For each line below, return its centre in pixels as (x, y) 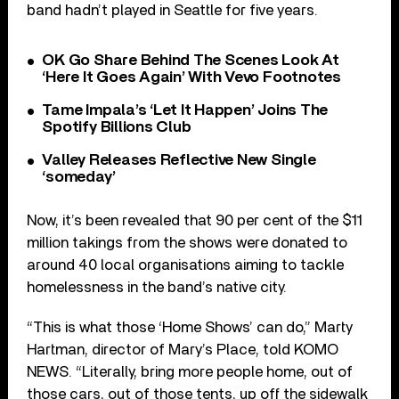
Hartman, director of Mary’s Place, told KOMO (183, 349)
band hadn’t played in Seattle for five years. (173, 10)
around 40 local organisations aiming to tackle (186, 265)
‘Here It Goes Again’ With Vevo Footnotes (191, 77)
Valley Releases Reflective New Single (179, 160)
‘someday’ (79, 177)
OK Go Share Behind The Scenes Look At (191, 60)
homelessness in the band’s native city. (157, 287)
